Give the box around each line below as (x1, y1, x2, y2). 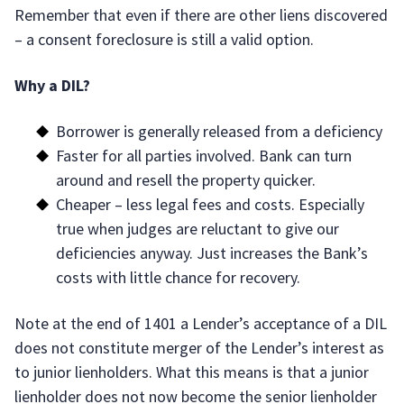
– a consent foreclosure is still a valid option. (14, 29, 314, 50)
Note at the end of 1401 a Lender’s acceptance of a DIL (14, 313, 387, 334)
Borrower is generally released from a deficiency (56, 121, 382, 142)
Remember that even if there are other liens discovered (14, 5, 388, 25)
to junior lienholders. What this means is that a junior (14, 362, 369, 382)
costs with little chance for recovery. (56, 267, 300, 288)
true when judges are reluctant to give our (56, 218, 339, 239)
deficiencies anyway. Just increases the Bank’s (56, 243, 368, 263)
